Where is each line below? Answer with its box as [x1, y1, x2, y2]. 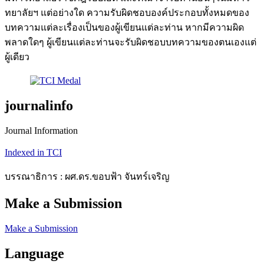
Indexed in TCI [5, 147, 62, 158]
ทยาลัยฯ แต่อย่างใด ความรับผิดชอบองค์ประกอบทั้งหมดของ [5, 8, 249, 18]
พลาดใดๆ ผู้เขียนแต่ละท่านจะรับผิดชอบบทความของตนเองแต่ [5, 37, 256, 48]
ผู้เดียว [5, 52, 29, 62]
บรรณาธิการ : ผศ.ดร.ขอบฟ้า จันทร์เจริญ [5, 171, 170, 182]
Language [5, 245, 64, 261]
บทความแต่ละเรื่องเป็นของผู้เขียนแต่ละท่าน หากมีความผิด [5, 22, 244, 33]
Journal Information [5, 126, 78, 136]
